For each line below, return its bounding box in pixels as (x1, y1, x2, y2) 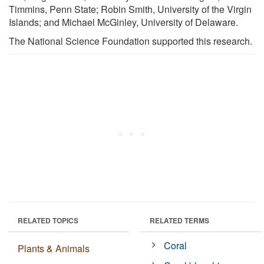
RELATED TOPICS (18, 214, 78, 226)
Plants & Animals (18, 241, 90, 255)
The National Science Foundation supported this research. (9, 34, 252, 48)
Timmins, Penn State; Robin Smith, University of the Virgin (9, 2, 252, 16)
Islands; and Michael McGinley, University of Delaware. (9, 15, 238, 29)
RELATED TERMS (150, 214, 209, 226)
